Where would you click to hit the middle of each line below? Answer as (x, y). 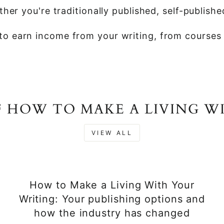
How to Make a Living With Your (112, 185)
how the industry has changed (112, 213)
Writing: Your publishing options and (112, 199)
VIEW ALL (112, 133)
